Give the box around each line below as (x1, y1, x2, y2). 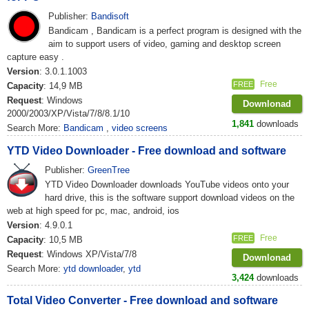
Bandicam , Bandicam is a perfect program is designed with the (48, 26, 301, 36)
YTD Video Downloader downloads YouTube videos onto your (45, 179, 290, 190)
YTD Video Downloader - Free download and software (7, 145, 286, 157)
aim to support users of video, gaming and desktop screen (48, 39, 281, 49)
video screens (112, 123, 168, 133)
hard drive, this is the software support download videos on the (45, 192, 295, 203)
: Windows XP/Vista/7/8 (41, 249, 137, 259)
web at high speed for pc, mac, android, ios (7, 206, 179, 216)
